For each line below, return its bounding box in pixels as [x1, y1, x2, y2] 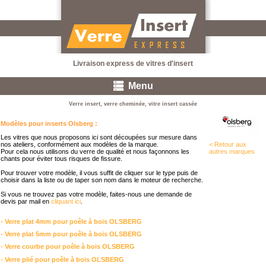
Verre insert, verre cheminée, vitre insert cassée [69, 101, 197, 107]
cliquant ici [51, 198, 81, 205]
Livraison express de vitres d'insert [73, 59, 193, 68]
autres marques [209, 148, 255, 155]
